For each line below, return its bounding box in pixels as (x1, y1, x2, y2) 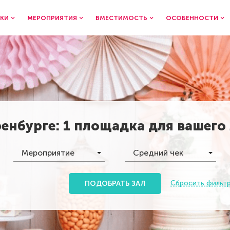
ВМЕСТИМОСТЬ (95, 14, 147, 22)
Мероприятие (22, 147, 74, 158)
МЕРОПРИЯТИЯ (27, 14, 77, 22)
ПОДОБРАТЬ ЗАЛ (85, 179, 145, 188)
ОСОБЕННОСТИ (166, 14, 218, 22)
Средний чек (133, 147, 183, 158)
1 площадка (63, 118, 145, 134)
